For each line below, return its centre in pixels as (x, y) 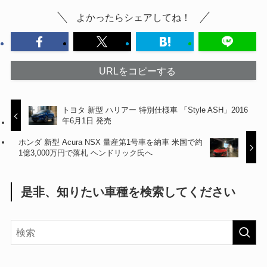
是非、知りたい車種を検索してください (128, 192)
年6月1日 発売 (87, 121)
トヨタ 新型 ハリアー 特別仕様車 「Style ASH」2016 (155, 110)
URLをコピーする (137, 71)
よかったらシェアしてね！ (133, 17)
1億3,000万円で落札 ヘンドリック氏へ (86, 153)
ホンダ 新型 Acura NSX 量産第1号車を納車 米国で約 (111, 142)
